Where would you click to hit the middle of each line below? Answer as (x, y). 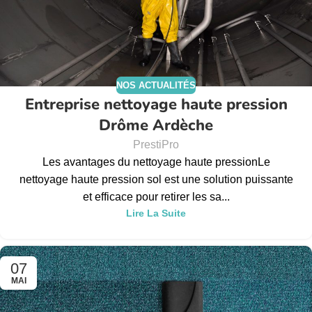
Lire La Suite (156, 213)
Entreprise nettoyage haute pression (156, 105)
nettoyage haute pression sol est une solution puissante (156, 180)
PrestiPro (156, 145)
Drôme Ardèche (156, 126)
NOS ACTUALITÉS (156, 85)
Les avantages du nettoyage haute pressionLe (156, 162)
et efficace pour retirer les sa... (156, 197)
